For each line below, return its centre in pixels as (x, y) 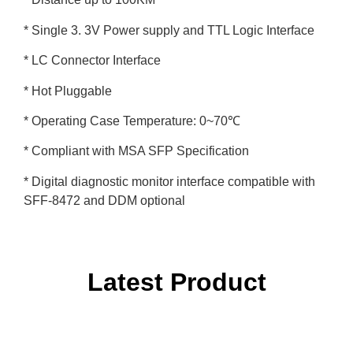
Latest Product (176, 282)
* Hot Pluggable (68, 91)
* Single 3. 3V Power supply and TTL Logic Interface (169, 30)
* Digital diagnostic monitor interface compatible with (169, 181)
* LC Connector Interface (92, 61)
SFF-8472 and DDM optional (104, 200)
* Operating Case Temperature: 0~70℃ (132, 121)
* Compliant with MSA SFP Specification (136, 151)
